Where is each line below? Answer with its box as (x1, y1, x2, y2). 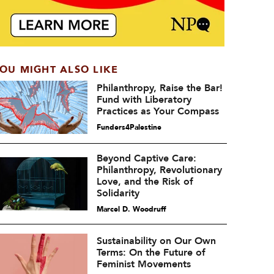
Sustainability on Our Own (96, 234, 216, 248)
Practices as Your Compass (96, 104, 219, 118)
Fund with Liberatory (96, 92, 191, 106)
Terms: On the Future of (96, 245, 206, 259)
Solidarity (96, 187, 139, 200)
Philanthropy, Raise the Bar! (96, 81, 223, 95)
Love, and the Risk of (96, 175, 193, 188)
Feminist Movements (96, 257, 191, 271)
